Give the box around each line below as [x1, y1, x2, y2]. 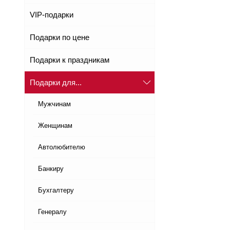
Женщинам [38, 122, 72, 130]
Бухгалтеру [38, 186, 74, 195]
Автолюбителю [38, 143, 85, 151]
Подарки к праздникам [30, 55, 109, 65]
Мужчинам [38, 100, 71, 108]
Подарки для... [30, 78, 82, 87]
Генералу [38, 208, 67, 216]
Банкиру [38, 165, 64, 173]
